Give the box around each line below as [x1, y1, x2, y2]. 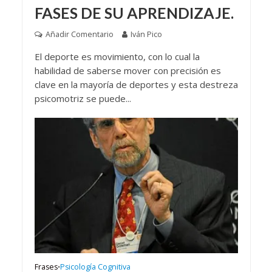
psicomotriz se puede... [34, 92, 131, 104]
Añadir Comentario [45, 29, 114, 39]
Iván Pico [130, 29, 162, 39]
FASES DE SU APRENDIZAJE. [34, 3, 234, 22]
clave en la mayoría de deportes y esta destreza [34, 78, 238, 90]
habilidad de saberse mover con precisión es [34, 64, 221, 76]
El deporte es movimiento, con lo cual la [34, 50, 200, 63]
